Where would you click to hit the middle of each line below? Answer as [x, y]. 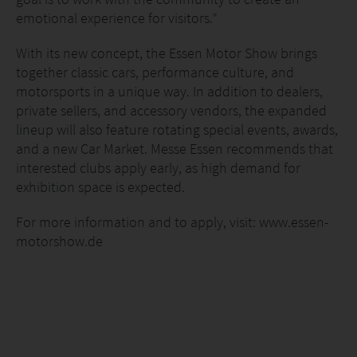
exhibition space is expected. [100, 187]
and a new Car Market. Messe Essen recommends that [175, 149]
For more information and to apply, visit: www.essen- [172, 222]
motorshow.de [59, 241]
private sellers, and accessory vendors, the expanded [171, 110]
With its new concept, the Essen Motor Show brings [167, 53]
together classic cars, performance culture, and [155, 72]
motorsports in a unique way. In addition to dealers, [169, 91]
